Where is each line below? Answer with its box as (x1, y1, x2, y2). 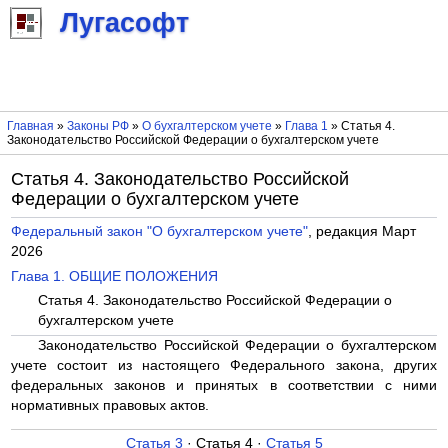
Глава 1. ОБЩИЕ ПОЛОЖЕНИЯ (11, 268, 219, 284)
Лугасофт (60, 8, 189, 39)
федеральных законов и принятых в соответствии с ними (11, 377, 437, 393)
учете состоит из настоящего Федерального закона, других (11, 357, 437, 373)
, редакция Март (308, 224, 417, 240)
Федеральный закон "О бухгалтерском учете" (11, 224, 309, 240)
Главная (6, 119, 54, 134)
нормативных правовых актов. (11, 397, 210, 413)
